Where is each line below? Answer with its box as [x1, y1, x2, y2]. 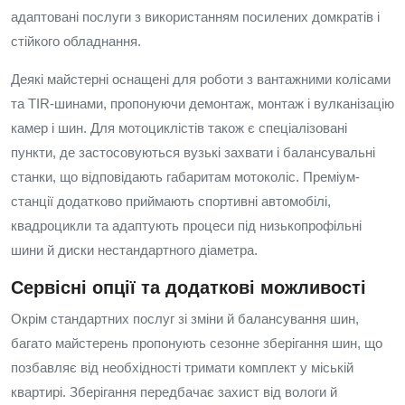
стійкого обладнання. [11, 33, 141, 49]
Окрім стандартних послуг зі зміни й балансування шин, [11, 311, 359, 326]
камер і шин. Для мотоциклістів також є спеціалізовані [11, 120, 347, 136]
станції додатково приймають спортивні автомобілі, [11, 193, 331, 209]
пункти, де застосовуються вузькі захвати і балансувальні [11, 145, 375, 160]
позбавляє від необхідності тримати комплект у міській [11, 360, 353, 375]
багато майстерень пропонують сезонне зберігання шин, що [11, 335, 382, 351]
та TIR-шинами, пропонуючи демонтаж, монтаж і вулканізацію [11, 96, 394, 111]
